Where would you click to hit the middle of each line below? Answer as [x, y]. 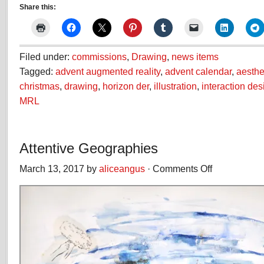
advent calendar [198, 71]
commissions [99, 57]
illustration [175, 86]
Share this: [38, 7]
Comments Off [182, 169]
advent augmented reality [108, 71]
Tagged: [37, 71]
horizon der [126, 86]
